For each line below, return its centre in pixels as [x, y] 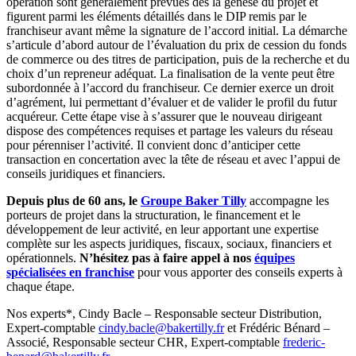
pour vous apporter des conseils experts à [238, 272]
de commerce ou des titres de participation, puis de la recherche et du [178, 59]
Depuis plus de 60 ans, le [74, 200]
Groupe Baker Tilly [193, 200]
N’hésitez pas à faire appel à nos [167, 257]
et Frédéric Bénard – [277, 327]
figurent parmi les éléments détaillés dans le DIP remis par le [157, 16]
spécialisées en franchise [70, 272]
